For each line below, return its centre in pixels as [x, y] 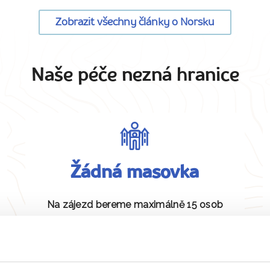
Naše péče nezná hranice [135, 76]
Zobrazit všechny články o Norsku [135, 22]
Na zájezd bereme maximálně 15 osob [135, 205]
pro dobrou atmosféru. [135, 221]
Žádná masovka [135, 173]
